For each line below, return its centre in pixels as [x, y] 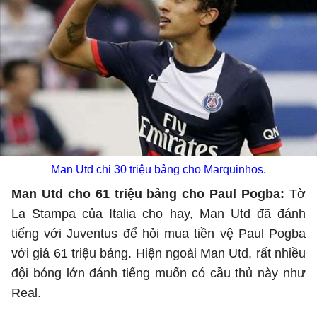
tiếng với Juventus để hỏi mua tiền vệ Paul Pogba [158, 234]
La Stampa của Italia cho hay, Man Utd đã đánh [158, 214]
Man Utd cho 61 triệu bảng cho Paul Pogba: [150, 194]
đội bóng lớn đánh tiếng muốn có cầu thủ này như [158, 273]
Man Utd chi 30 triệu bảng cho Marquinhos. [158, 169]
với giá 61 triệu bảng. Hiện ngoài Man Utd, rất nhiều [158, 253]
